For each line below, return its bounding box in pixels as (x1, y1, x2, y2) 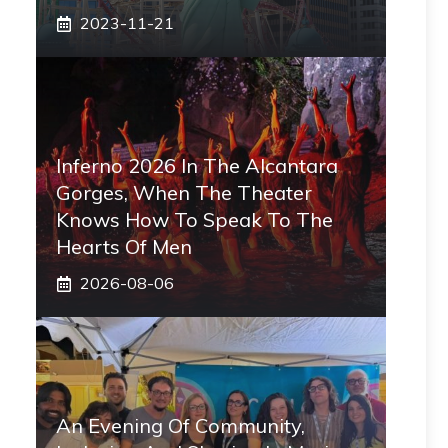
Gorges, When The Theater (56, 180, 312, 205)
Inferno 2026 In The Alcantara (56, 153, 338, 178)
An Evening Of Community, (56, 413, 305, 438)
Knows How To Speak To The (56, 207, 333, 232)
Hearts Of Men (56, 234, 192, 259)
